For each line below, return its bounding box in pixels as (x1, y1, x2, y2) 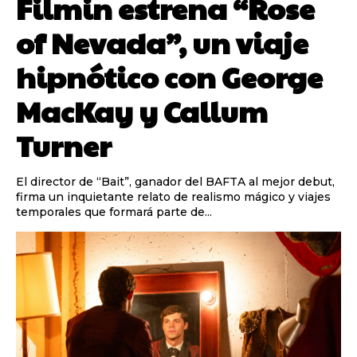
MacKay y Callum (16, 91, 268, 131)
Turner (16, 125, 112, 166)
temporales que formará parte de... (16, 205, 212, 220)
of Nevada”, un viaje (16, 22, 308, 63)
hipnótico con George (16, 57, 323, 97)
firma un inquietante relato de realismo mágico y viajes (16, 190, 331, 205)
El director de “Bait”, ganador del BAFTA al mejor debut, (16, 175, 335, 190)
